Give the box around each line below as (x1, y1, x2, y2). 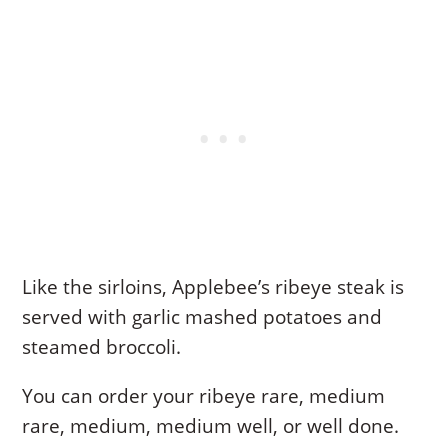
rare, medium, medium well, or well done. (22, 412, 400, 439)
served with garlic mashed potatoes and (22, 303, 383, 330)
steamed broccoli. (22, 333, 182, 360)
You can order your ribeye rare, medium (22, 382, 386, 409)
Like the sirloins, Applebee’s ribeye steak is (22, 273, 405, 300)
